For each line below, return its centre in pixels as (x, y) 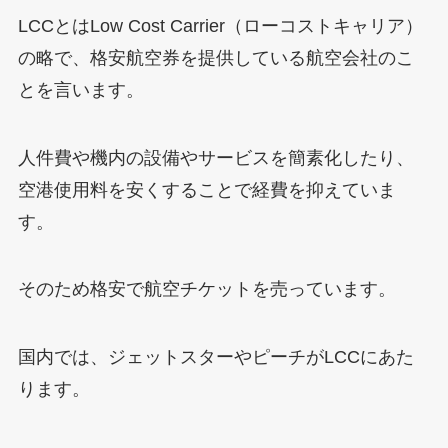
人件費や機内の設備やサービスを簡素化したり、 (215, 157)
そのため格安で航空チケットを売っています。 (206, 289)
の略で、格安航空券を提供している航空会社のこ (215, 57)
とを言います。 (80, 89)
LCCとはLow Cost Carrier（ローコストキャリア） (220, 25)
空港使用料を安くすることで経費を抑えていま (206, 189)
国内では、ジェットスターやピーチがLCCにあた (215, 357)
